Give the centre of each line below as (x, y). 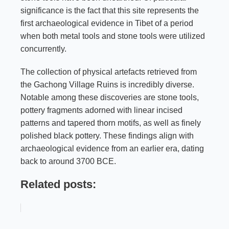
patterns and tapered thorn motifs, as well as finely (111, 123)
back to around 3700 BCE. (68, 162)
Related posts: (58, 185)
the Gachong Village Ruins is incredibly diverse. (107, 85)
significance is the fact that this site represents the (110, 11)
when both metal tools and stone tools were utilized (113, 36)
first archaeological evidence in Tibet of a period (107, 24)
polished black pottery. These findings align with (107, 136)
